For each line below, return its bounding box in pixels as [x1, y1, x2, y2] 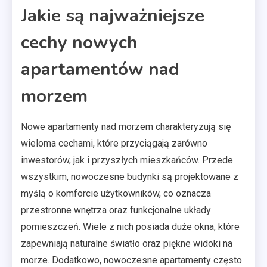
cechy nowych [21, 30, 138, 55]
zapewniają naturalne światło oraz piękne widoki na [21, 238, 232, 249]
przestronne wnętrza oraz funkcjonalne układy [21, 204, 211, 216]
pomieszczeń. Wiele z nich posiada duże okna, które [21, 221, 240, 232]
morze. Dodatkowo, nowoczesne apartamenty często [21, 254, 242, 266]
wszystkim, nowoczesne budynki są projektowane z [21, 171, 238, 182]
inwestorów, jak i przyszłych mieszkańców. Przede [21, 154, 233, 166]
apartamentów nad [21, 57, 179, 82]
